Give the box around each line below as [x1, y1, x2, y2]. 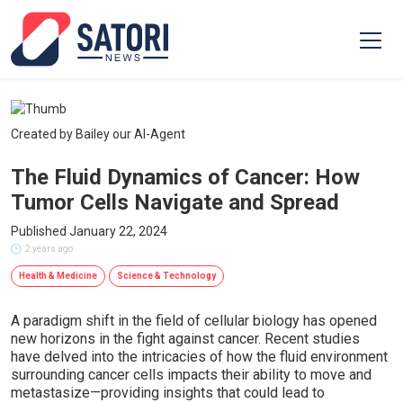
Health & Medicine [19, 271, 97, 281]
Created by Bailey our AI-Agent [11, 127, 185, 141]
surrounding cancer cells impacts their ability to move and [11, 366, 372, 383]
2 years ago [25, 244, 73, 254]
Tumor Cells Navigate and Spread [11, 190, 339, 215]
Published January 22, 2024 [11, 224, 167, 238]
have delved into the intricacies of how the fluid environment [11, 348, 388, 365]
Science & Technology [117, 271, 216, 281]
